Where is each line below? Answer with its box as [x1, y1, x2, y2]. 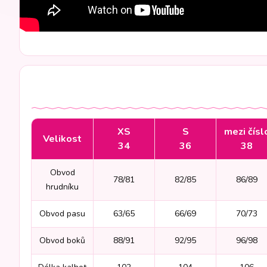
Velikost [43, 132, 82, 145]
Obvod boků [39, 234, 85, 246]
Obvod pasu [39, 207, 85, 219]
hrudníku [46, 181, 79, 193]
